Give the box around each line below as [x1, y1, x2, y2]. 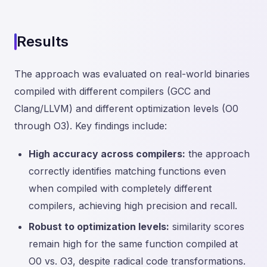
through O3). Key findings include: [14, 120, 167, 132]
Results [17, 33, 69, 51]
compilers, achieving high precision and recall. [29, 200, 237, 212]
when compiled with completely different [29, 182, 212, 195]
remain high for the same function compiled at [29, 238, 238, 250]
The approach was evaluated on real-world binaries [14, 68, 250, 80]
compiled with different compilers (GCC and [14, 85, 210, 98]
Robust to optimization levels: [29, 221, 169, 233]
